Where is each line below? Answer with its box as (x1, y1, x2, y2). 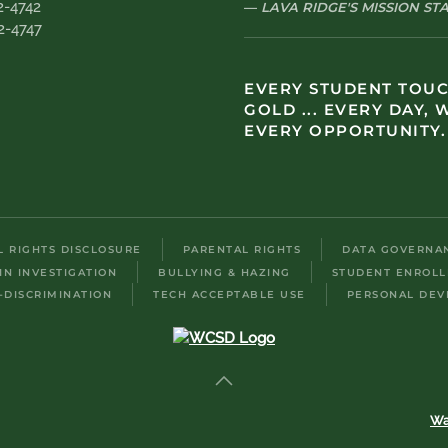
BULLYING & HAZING (158, 265, 291, 279)
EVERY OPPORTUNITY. (244, 121, 446, 141)
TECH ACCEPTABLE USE (153, 288, 306, 302)
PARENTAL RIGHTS (182, 243, 301, 257)
